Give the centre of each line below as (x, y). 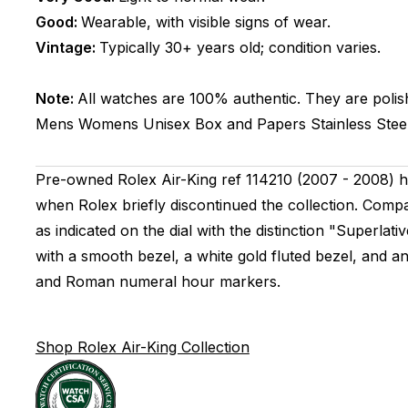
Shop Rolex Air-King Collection (142, 347)
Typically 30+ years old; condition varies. (240, 47)
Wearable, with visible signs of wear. (205, 22)
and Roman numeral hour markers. (158, 281)
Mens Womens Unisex (112, 124)
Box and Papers (250, 124)
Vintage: (67, 47)
